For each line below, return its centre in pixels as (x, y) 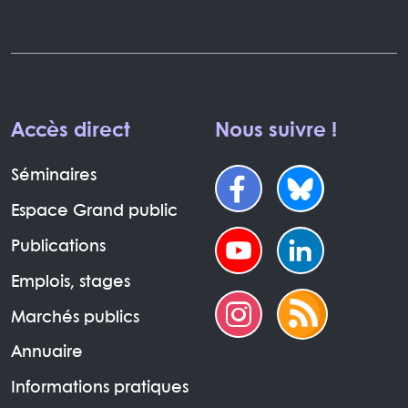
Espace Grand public (94, 212)
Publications (58, 247)
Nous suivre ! (276, 132)
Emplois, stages (71, 282)
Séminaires (54, 177)
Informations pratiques (100, 389)
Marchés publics (75, 318)
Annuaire (47, 353)
